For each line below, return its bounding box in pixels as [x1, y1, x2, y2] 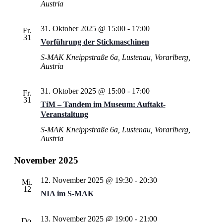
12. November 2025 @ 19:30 [40, 176, 133, 184]
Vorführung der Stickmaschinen [40, 38, 149, 46]
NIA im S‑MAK [40, 189, 94, 198]
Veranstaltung [40, 110, 88, 118]
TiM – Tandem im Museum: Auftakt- [40, 100, 166, 109]
